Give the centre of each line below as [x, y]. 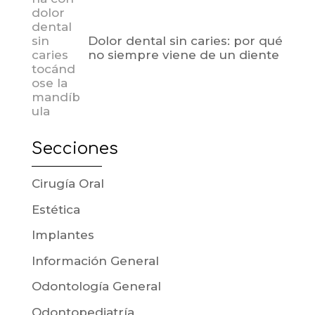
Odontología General [96, 287]
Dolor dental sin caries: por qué [185, 41]
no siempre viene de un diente [183, 55]
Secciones [75, 149]
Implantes [63, 235]
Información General [95, 261]
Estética [56, 209]
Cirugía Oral [67, 184]
